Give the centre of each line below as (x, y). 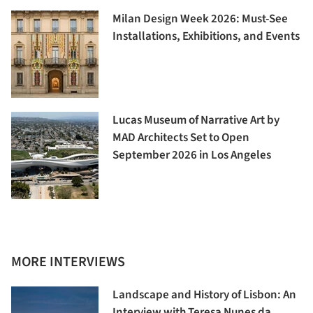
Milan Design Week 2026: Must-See (200, 19)
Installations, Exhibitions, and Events (206, 36)
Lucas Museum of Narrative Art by (196, 120)
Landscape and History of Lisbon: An (204, 294)
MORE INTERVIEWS (68, 262)
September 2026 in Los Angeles (192, 155)
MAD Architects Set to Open (181, 137)
